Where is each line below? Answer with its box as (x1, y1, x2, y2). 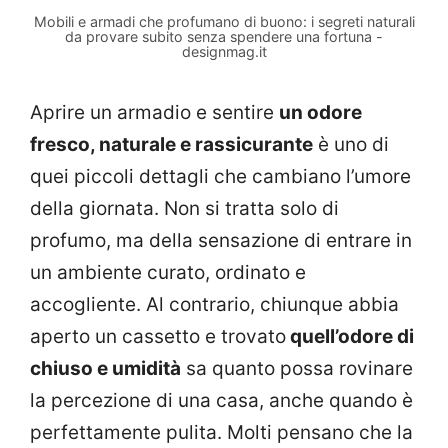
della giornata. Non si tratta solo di (30, 196, 339, 220)
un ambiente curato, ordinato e (30, 260, 306, 284)
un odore (279, 100, 362, 124)
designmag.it (181, 42, 267, 60)
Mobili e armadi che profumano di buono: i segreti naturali (33, 12, 415, 30)
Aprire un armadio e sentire (30, 100, 279, 124)
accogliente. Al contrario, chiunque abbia (30, 292, 399, 316)
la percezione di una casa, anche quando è (30, 388, 413, 412)
